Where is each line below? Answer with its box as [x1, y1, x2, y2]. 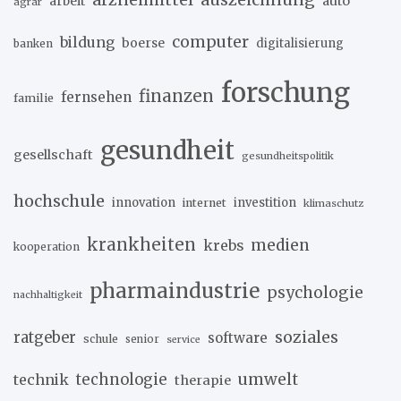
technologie [76, 370, 167, 389]
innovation [112, 194, 175, 210]
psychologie [267, 282, 363, 303]
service [166, 333, 200, 346]
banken [13, 36, 53, 50]
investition [234, 194, 296, 210]
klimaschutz [303, 196, 363, 209]
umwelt [238, 369, 298, 389]
